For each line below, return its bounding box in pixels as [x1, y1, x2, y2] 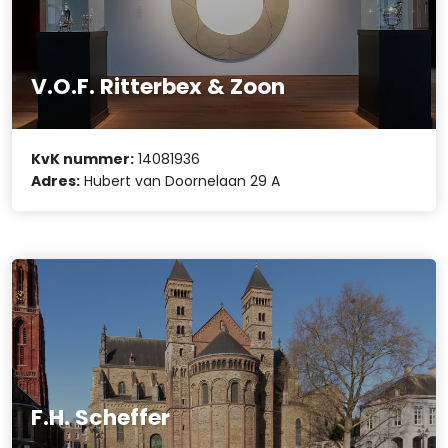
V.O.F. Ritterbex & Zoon [31, 71, 286, 103]
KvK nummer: [31, 148, 135, 169]
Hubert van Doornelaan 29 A [80, 170, 281, 191]
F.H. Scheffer [31, 401, 171, 433]
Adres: [31, 170, 81, 191]
